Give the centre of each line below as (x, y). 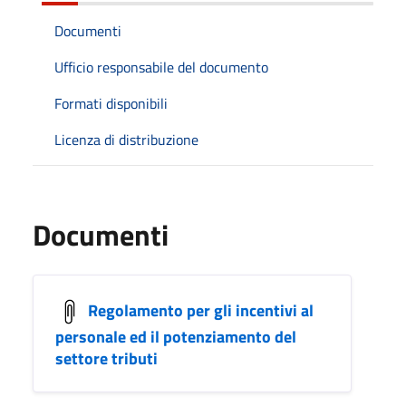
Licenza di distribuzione (126, 139)
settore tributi (106, 358)
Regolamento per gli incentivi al (201, 310)
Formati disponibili (111, 103)
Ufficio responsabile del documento (161, 67)
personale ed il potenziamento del (176, 336)
